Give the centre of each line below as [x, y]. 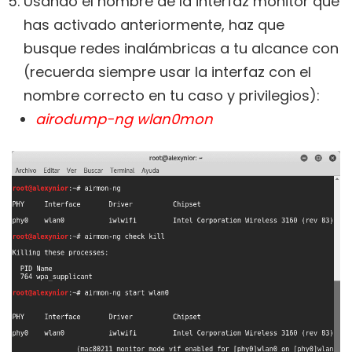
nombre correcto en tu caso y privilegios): [172, 96]
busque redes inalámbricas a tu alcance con [181, 49]
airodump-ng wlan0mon [124, 119]
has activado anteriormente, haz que [154, 25]
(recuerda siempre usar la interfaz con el [167, 72]
